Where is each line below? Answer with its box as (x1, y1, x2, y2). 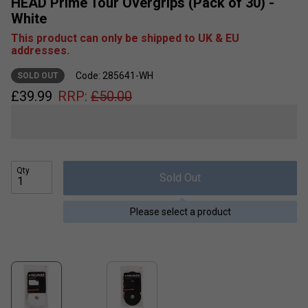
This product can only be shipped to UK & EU (11, 31, 239, 45)
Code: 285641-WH (76, 69, 153, 81)
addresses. (11, 43, 69, 57)
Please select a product (129, 206, 231, 217)
